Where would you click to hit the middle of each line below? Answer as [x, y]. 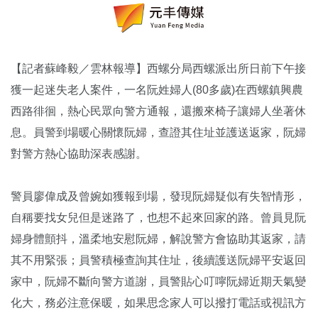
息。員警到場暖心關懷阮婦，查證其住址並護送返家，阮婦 [158, 132]
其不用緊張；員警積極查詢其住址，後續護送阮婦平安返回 [158, 260]
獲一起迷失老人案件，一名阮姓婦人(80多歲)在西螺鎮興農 [157, 89]
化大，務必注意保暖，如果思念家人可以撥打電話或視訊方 [158, 302]
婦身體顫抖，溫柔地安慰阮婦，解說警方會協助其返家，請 [158, 238]
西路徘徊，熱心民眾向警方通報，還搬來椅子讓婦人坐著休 [158, 111]
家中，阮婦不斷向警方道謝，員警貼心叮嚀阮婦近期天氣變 [158, 281]
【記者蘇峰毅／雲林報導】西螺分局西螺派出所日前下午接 [158, 68]
